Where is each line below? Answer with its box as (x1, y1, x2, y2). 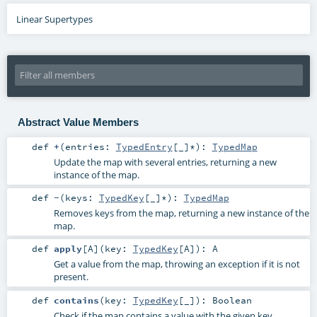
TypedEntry (115, 141, 173, 153)
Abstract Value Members (17, 115, 139, 128)
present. (53, 270, 88, 284)
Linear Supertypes (16, 12, 93, 25)
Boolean (212, 294, 252, 306)
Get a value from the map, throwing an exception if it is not (53, 258, 300, 271)
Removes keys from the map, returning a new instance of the (53, 207, 309, 220)
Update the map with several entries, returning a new (53, 156, 277, 169)
